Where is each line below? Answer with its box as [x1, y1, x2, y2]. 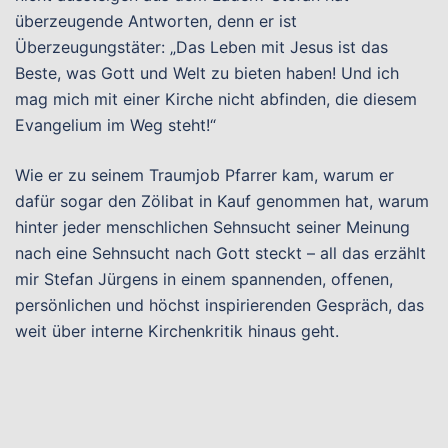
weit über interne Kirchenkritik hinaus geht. [15, 321, 339, 341]
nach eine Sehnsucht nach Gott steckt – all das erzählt [15, 243, 426, 263]
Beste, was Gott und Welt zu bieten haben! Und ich [15, 63, 399, 83]
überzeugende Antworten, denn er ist [15, 11, 297, 31]
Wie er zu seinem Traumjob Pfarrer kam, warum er [15, 165, 394, 185]
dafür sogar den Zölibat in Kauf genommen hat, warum [15, 191, 429, 211]
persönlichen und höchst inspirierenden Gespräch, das [15, 295, 424, 315]
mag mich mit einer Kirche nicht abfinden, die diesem [15, 89, 417, 109]
